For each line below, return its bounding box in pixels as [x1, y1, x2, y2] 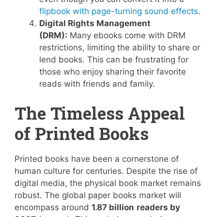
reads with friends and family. [39, 79, 155, 89]
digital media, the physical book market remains [15, 178, 201, 188]
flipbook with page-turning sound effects [39, 6, 198, 16]
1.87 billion [92, 202, 134, 212]
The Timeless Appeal [15, 101, 185, 124]
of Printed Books [15, 122, 149, 144]
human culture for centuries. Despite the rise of [15, 166, 198, 176]
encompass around [15, 202, 92, 212]
